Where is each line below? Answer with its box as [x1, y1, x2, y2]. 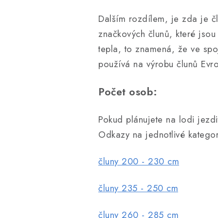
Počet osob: [98, 84, 158, 99]
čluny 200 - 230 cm [98, 155, 179, 168]
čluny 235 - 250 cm [98, 182, 178, 195]
